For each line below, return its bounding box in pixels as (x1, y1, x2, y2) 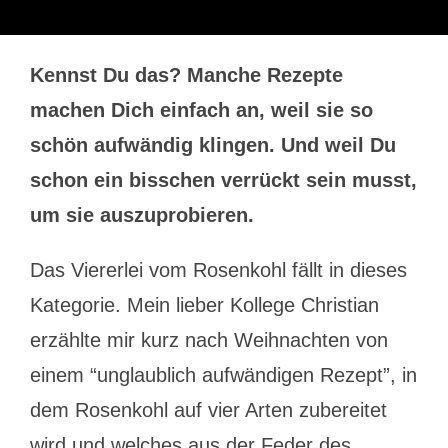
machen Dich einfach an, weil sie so (29, 99, 373, 121)
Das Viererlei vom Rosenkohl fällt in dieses (29, 259, 407, 281)
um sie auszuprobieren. (29, 204, 254, 226)
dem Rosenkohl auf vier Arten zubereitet (29, 399, 387, 421)
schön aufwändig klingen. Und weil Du (29, 134, 396, 156)
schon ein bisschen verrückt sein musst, (29, 169, 417, 191)
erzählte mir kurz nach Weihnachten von (29, 329, 388, 351)
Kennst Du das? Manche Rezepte (29, 64, 343, 86)
